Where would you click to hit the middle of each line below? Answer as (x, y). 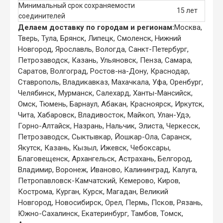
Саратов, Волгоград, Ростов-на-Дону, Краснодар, (104, 71)
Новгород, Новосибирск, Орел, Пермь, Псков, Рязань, (110, 202)
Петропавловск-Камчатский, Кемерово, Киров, (99, 180)
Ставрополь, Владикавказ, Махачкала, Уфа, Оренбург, (111, 82)
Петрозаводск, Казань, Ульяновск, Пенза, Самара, (105, 60)
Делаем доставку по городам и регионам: (96, 27)
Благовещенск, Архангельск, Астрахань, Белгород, (105, 159)
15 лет (187, 10)
